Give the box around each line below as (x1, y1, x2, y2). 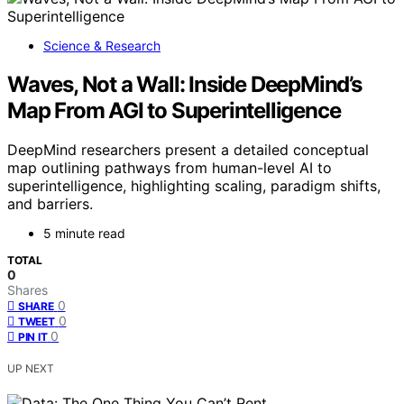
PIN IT (18, 330, 48, 344)
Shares (7, 282, 48, 298)
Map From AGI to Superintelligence (7, 96, 341, 124)
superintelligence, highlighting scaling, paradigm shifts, (7, 177, 381, 196)
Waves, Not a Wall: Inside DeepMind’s (7, 70, 362, 97)
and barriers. (7, 195, 93, 214)
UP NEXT (7, 362, 54, 376)
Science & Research (43, 37, 161, 53)
